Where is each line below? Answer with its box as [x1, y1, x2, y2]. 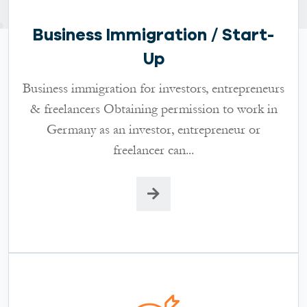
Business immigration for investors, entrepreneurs [23, 79, 284, 97]
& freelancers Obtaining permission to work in [29, 99, 278, 118]
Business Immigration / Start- [33, 25, 274, 45]
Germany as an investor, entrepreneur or [47, 120, 260, 138]
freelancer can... [113, 140, 194, 159]
